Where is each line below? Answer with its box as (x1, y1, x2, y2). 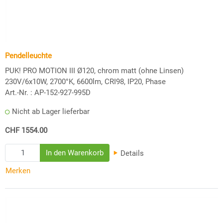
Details (118, 148, 144, 158)
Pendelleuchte (5, 51, 52, 60)
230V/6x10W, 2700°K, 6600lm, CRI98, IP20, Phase (5, 77, 166, 86)
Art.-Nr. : (5, 88, 32, 97)
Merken (5, 166, 30, 176)
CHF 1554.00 (5, 125, 47, 135)
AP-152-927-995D (34, 88, 91, 97)
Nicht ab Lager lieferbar (12, 107, 90, 116)
